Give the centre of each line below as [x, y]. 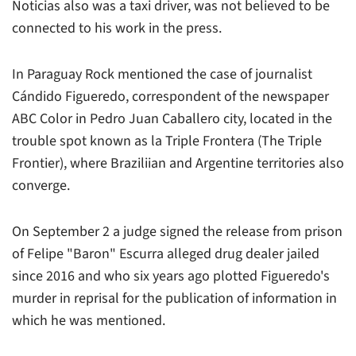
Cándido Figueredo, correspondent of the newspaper [170, 96]
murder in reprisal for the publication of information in [174, 298]
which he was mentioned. [89, 320]
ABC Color [42, 118]
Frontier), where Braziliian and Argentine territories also [178, 163]
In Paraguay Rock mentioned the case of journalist [162, 74]
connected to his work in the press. [117, 28]
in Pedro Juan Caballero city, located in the [202, 118]
